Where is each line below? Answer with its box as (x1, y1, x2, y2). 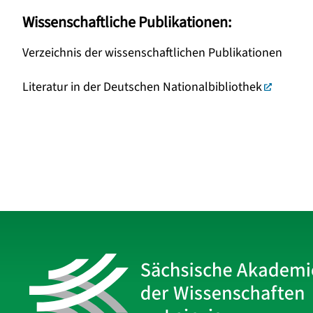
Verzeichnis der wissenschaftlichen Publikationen (22, 44, 282, 61)
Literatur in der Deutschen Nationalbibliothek (22, 78, 262, 96)
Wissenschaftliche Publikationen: (22, 11, 231, 34)
